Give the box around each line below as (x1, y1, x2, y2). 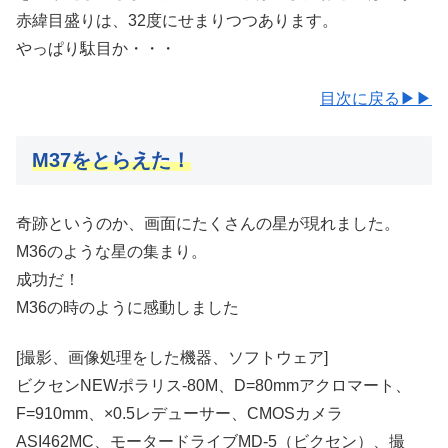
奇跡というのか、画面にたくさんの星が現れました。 (16, 214, 400, 232)
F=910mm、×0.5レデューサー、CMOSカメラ (16, 405, 343, 423)
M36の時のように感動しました (16, 298, 239, 316)
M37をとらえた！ (32, 148, 191, 171)
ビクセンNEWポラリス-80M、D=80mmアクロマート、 (16, 377, 411, 395)
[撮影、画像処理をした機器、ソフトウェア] (16, 349, 328, 367)
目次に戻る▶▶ (320, 90, 432, 108)
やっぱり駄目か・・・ (16, 39, 176, 57)
